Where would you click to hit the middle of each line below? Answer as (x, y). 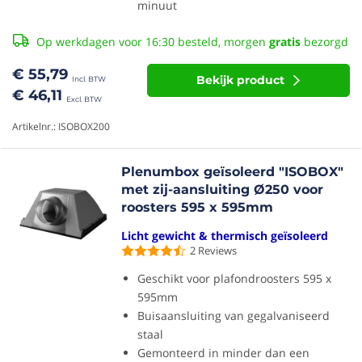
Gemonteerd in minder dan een (224, 353)
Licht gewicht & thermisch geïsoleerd (225, 236)
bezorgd (324, 42)
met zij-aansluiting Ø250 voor (223, 189)
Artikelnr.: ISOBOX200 (61, 126)
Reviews (218, 250)
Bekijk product (241, 80)
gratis (285, 42)
